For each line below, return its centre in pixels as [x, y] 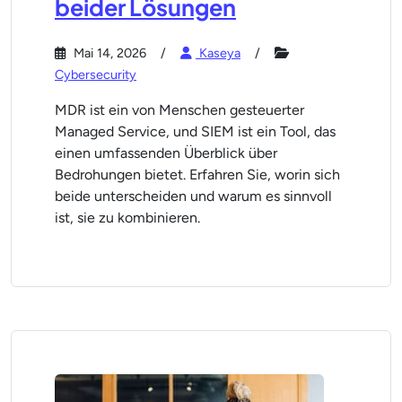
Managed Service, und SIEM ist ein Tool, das [195, 131]
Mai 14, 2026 [108, 53]
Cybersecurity [96, 74]
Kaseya [218, 53]
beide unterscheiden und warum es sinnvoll [193, 196]
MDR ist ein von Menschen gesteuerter [179, 110]
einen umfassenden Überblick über [166, 153]
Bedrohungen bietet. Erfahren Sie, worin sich [197, 175]
